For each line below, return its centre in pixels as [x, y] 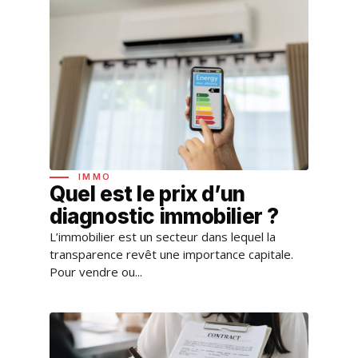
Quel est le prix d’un [147, 194]
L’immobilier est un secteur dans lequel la [163, 237]
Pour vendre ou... [96, 272]
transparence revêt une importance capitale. [171, 255]
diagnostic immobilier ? [165, 217]
